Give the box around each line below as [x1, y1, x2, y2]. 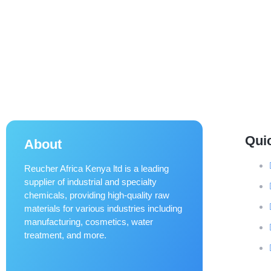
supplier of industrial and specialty [24, 176, 157, 187]
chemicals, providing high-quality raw [24, 189, 169, 200]
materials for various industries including [24, 203, 182, 214]
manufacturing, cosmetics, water [24, 216, 153, 227]
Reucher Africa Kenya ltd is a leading [24, 163, 169, 174]
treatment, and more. [24, 229, 106, 240]
